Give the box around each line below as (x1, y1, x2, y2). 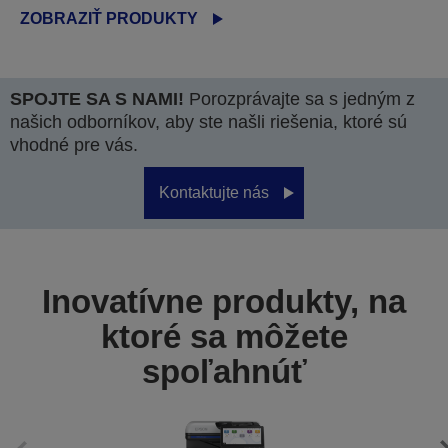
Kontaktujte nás (159, 184, 269, 201)
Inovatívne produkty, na (42, 283, 406, 320)
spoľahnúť (141, 353, 307, 390)
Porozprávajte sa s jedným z (184, 89, 415, 109)
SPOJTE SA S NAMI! (10, 89, 184, 109)
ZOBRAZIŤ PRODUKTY (20, 10, 198, 27)
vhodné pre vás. (10, 135, 138, 155)
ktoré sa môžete (100, 318, 348, 355)
